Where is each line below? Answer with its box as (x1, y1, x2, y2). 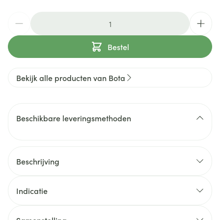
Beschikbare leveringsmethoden (16, 112, 131, 123)
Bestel (108, 41, 129, 52)
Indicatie (16, 185, 48, 196)
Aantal (7, 11, 31, 22)
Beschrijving (16, 156, 59, 166)
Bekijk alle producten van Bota (16, 72, 125, 83)
